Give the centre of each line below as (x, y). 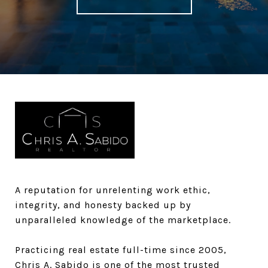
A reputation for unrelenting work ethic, (113, 190)
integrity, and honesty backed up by (103, 205)
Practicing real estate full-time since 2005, (121, 249)
